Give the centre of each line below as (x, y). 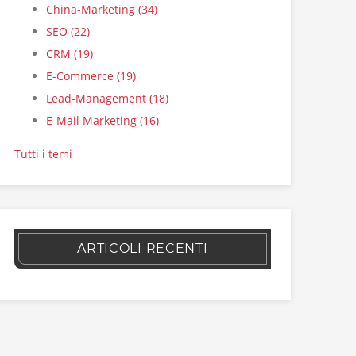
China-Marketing (92, 9)
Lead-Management (97, 98)
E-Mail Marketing (93, 120)
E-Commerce (81, 76)
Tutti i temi (43, 154)
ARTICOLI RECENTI (143, 248)
